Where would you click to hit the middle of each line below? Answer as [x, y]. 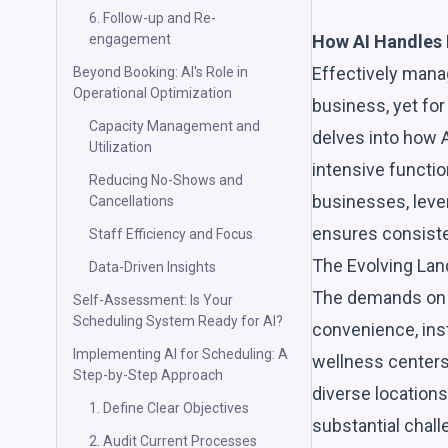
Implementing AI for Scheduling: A [180, 354]
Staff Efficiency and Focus [171, 234]
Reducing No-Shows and [166, 180]
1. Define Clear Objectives [169, 408]
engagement [130, 39]
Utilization [120, 147]
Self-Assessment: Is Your [153, 300]
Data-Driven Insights [152, 267]
